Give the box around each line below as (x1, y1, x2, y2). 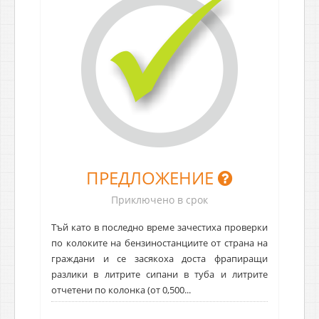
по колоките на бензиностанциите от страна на (51, 236, 268, 249)
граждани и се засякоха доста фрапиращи (51, 251, 268, 265)
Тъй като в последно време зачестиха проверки (51, 220, 268, 234)
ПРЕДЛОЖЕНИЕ (86, 165, 218, 189)
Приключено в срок (111, 192, 208, 206)
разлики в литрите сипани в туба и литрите (51, 267, 268, 281)
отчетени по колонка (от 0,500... (51, 283, 191, 296)
